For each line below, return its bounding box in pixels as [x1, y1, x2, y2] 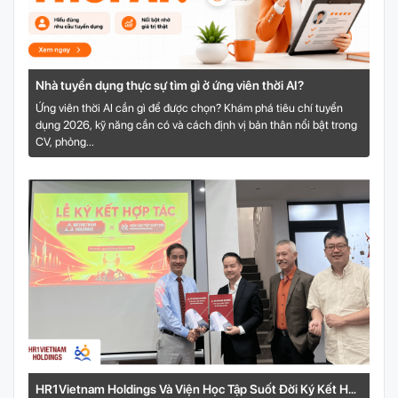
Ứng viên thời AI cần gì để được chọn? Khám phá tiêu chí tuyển [36, 100, 343, 115]
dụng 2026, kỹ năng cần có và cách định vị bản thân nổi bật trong [36, 117, 357, 131]
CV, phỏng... [36, 134, 94, 148]
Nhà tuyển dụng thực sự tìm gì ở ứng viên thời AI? [36, 77, 304, 92]
